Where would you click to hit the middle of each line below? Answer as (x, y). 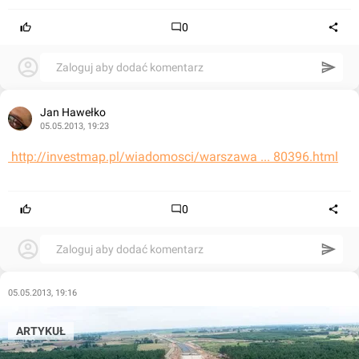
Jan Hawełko (73, 113)
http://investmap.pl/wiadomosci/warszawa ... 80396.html (175, 157)
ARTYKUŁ (41, 331)
